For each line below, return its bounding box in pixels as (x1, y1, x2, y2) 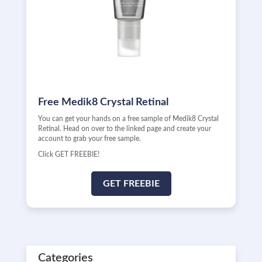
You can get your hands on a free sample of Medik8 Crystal (37, 115, 219, 122)
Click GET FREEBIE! (37, 151, 99, 158)
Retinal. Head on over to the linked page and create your (37, 125, 211, 132)
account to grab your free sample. (37, 135, 141, 142)
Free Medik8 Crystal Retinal (37, 97, 168, 108)
